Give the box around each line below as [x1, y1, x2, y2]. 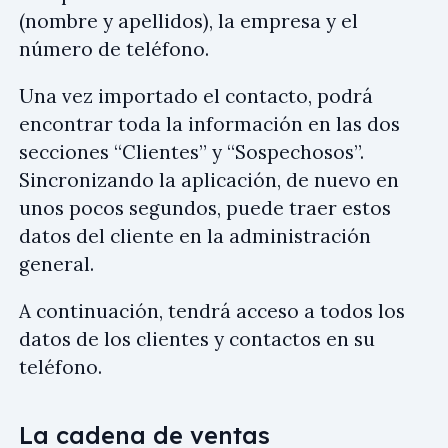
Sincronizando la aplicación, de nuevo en [19, 168, 399, 193]
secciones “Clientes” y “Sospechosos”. [19, 140, 364, 165]
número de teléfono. [19, 37, 209, 62]
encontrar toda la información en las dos [19, 112, 400, 137]
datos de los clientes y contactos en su [19, 327, 375, 352]
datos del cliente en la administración [19, 224, 371, 249]
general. [19, 252, 94, 277]
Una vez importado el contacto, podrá [19, 84, 373, 109]
